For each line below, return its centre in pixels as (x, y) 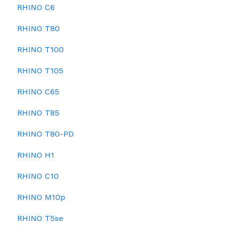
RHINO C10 (38, 176)
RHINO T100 (40, 49)
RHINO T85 (38, 113)
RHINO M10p (41, 197)
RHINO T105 (40, 71)
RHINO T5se (40, 218)
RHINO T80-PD (45, 134)
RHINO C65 (38, 92)
